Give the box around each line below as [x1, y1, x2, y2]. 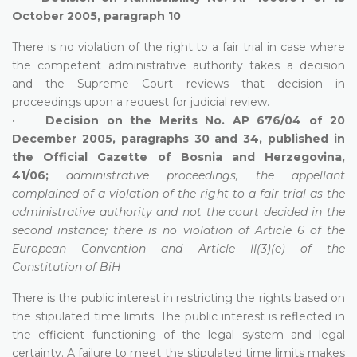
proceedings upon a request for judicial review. [12, 94, 269, 109]
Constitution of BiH [12, 259, 120, 274]
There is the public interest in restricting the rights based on [12, 290, 345, 305]
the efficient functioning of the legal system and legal [12, 327, 345, 342]
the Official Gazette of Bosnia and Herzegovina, [12, 149, 345, 164]
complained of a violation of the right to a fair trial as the [12, 186, 345, 201]
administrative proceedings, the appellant [66, 167, 345, 182]
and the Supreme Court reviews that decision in [12, 76, 345, 91]
